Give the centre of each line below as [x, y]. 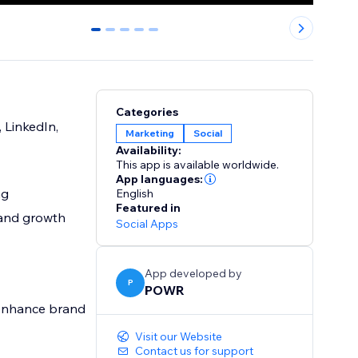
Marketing [150, 133]
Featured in [149, 208]
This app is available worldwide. [198, 165]
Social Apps [147, 224]
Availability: [149, 151]
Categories [147, 112]
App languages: [160, 179]
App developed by [194, 274]
